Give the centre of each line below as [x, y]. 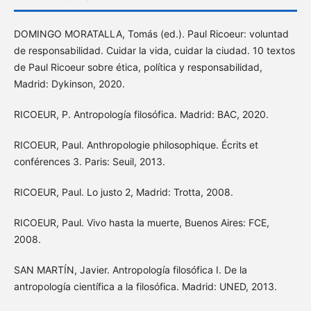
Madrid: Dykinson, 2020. [69, 84]
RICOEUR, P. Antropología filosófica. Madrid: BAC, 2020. [141, 115]
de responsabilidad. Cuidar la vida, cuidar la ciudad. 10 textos [154, 51]
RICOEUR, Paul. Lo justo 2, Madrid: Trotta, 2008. [123, 192]
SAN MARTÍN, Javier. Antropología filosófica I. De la [130, 270]
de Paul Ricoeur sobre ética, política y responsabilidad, [138, 67]
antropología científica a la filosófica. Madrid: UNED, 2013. [145, 287]
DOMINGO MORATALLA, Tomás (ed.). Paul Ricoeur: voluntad [151, 34]
